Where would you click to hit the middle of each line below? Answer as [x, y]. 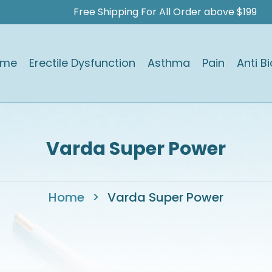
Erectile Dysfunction [82, 63]
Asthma [168, 63]
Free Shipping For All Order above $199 [165, 12]
